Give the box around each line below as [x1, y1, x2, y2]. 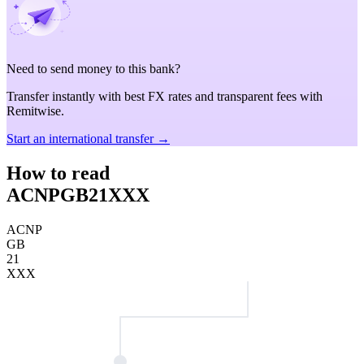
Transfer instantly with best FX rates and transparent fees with [6, 89, 323, 103]
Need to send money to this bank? [6, 62, 180, 76]
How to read [6, 162, 110, 184]
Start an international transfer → [6, 132, 170, 145]
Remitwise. [6, 104, 64, 118]
